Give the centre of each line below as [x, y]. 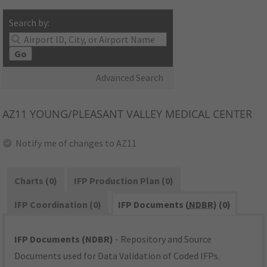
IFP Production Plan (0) [123, 181]
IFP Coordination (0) [58, 205]
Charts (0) [36, 181]
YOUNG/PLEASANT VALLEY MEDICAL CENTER [140, 114]
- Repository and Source [163, 239]
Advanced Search [130, 78]
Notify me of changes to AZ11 [76, 143]
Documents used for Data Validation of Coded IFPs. [117, 256]
